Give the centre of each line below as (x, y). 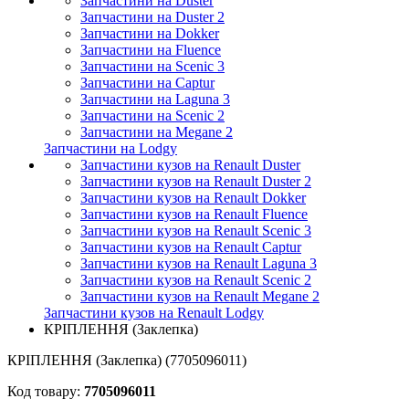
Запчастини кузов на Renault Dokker (193, 198)
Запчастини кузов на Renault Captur (191, 247)
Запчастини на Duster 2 (152, 17)
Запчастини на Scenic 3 (152, 66)
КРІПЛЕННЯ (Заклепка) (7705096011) (127, 360)
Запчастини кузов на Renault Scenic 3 (196, 231)
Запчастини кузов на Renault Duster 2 (196, 181)
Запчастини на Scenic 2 (152, 115)
